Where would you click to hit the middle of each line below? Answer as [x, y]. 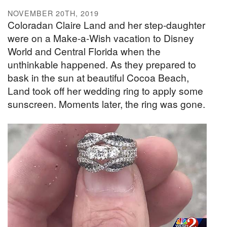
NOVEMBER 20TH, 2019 [53, 13]
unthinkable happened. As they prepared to [102, 64]
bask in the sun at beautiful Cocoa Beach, [98, 78]
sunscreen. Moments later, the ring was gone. [106, 104]
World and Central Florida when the [84, 51]
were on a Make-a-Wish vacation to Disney [101, 38]
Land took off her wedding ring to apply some [105, 91]
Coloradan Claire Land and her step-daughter [106, 25]
